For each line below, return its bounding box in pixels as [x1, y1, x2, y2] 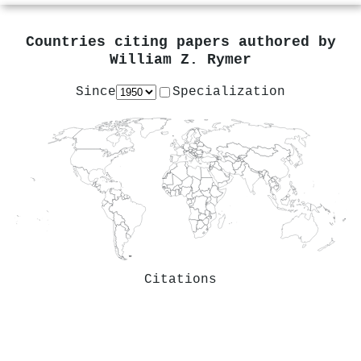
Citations [144, 272, 217, 287]
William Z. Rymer [110, 52, 251, 69]
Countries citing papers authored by [25, 34, 336, 52]
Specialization [172, 84, 285, 99]
